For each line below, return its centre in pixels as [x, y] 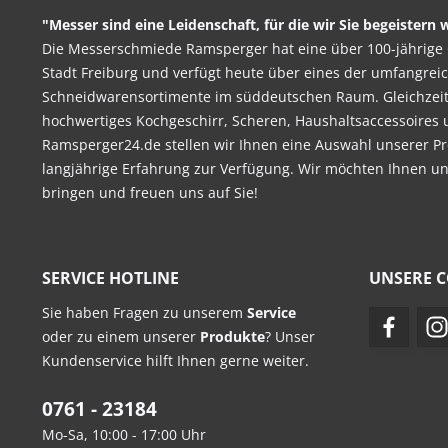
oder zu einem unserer [119, 336]
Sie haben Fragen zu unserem [144, 312]
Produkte [230, 336]
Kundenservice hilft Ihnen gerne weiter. [175, 360]
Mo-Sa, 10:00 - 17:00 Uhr [124, 434]
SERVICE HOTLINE [110, 278]
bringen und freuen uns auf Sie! [150, 192]
